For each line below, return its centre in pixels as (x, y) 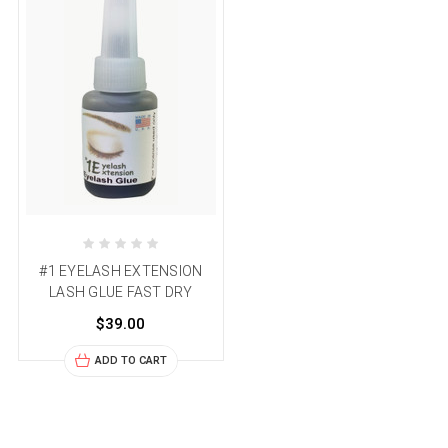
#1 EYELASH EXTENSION (121, 271)
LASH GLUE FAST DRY (121, 292)
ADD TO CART (130, 361)
